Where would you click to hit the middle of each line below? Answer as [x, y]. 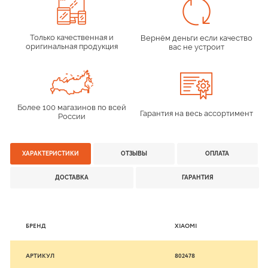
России [71, 116]
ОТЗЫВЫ [134, 153]
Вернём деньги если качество [197, 38]
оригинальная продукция [71, 46]
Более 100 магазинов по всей [71, 107]
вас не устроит [197, 47]
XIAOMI [186, 226]
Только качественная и [71, 37]
